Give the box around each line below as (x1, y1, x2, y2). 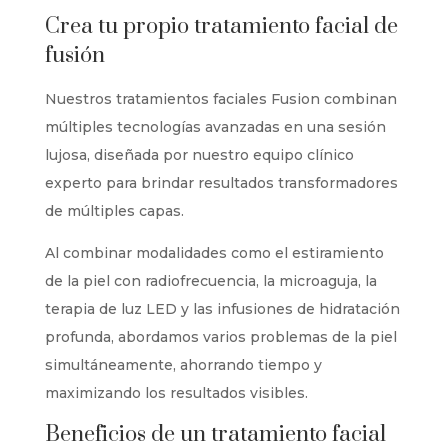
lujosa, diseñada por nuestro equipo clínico (44, 146, 354, 164)
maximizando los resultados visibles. (44, 384, 308, 402)
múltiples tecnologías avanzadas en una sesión (44, 118, 386, 136)
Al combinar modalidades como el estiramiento (44, 244, 384, 262)
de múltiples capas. (44, 202, 184, 220)
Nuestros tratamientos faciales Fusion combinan (44, 90, 397, 108)
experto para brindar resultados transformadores (44, 174, 398, 192)
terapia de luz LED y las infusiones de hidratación (44, 300, 400, 318)
